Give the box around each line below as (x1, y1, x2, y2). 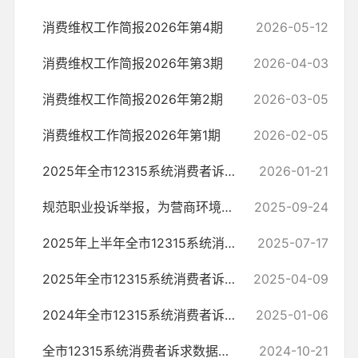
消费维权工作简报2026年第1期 (42, 127, 221, 143)
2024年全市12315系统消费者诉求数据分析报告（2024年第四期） (225, 307, 235, 323)
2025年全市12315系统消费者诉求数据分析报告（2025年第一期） (225, 271, 235, 287)
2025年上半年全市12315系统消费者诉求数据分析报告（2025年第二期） (225, 235, 235, 251)
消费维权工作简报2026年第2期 (42, 91, 223, 107)
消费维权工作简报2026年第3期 (42, 55, 223, 71)
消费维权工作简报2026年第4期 (42, 19, 223, 35)
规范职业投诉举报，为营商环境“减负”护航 (221, 199, 232, 215)
